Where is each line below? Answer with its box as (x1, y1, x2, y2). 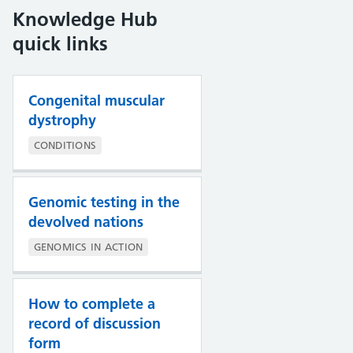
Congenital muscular (28, 91, 165, 110)
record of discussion (28, 314, 161, 333)
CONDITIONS (33, 138, 97, 151)
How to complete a (28, 294, 155, 313)
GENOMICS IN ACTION (33, 240, 143, 254)
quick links (12, 32, 108, 55)
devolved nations (28, 212, 143, 231)
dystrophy (28, 110, 96, 129)
